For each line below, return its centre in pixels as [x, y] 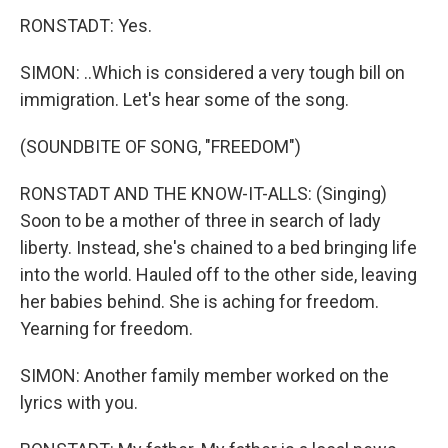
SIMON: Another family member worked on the [204, 375]
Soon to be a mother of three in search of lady [200, 220]
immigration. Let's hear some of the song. [184, 99]
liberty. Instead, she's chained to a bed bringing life [218, 247]
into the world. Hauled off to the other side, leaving [218, 274]
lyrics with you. [79, 402]
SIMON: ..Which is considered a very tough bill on [212, 72]
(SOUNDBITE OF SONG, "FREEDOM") [160, 146]
